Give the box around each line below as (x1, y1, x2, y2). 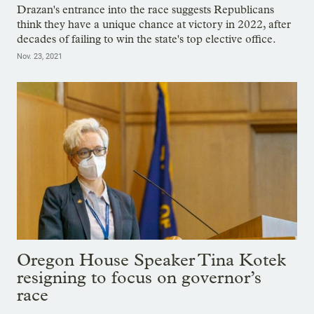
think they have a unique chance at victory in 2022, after (17, 18, 291, 32)
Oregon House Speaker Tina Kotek (17, 250, 286, 271)
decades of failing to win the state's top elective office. (17, 32, 276, 46)
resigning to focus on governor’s (17, 267, 261, 288)
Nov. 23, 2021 (17, 52, 62, 62)
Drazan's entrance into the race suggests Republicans (17, 3, 274, 17)
